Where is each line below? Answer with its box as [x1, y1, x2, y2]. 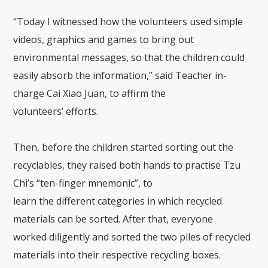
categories [98, 194, 148, 208]
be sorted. [73, 212, 123, 226]
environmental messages [13, 50, 127, 64]
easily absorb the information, [13, 68, 150, 82]
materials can [13, 212, 74, 226]
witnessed [53, 14, 98, 28]
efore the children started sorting [48, 140, 199, 154]
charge [13, 86, 47, 100]
